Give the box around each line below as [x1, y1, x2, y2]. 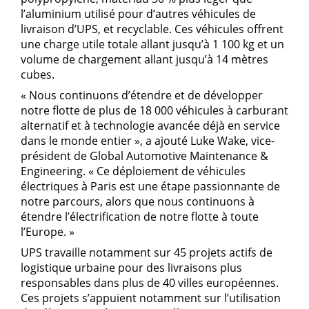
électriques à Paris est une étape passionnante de [21, 179, 280, 194]
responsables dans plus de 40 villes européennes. [21, 275, 279, 290]
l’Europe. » [21, 224, 74, 239]
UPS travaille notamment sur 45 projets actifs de [21, 245, 272, 260]
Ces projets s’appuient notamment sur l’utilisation [21, 290, 281, 306]
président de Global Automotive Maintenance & [21, 148, 268, 163]
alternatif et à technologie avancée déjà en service [21, 118, 280, 133]
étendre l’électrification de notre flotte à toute [21, 209, 259, 224]
